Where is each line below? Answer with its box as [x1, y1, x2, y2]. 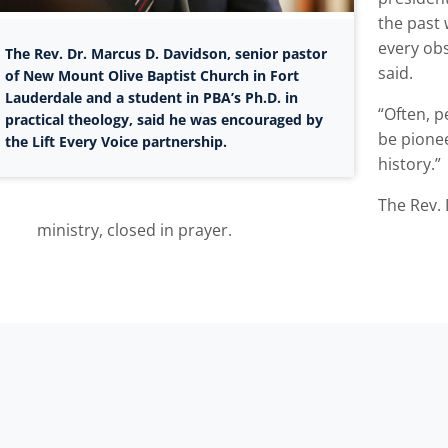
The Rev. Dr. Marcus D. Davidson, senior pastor [4, 43, 327, 63]
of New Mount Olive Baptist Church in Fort [4, 65, 299, 85]
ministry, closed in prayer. [36, 219, 232, 242]
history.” [378, 153, 442, 176]
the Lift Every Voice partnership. [4, 131, 227, 151]
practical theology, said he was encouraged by [4, 109, 323, 129]
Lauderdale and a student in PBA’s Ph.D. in [4, 87, 298, 107]
